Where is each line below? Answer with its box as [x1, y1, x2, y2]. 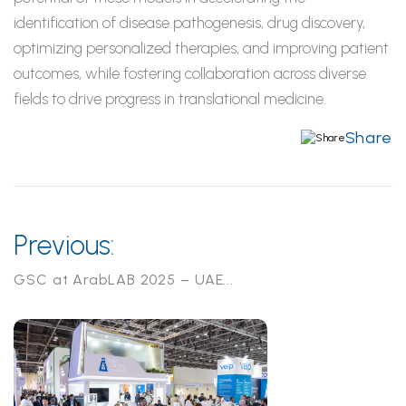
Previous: [14, 228, 114, 262]
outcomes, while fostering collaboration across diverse [14, 64, 366, 82]
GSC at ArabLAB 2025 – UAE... [14, 271, 235, 288]
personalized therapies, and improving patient [82, 39, 389, 57]
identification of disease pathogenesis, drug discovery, [14, 14, 365, 32]
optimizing [14, 39, 82, 57]
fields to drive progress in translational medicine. [14, 90, 326, 108]
